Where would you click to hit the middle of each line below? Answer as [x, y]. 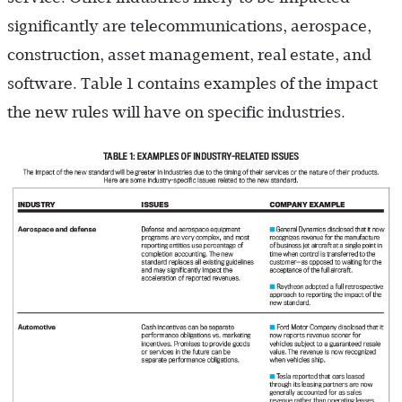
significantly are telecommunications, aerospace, [189, 26]
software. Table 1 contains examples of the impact [192, 83]
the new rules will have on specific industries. [176, 112]
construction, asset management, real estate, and [189, 54]
